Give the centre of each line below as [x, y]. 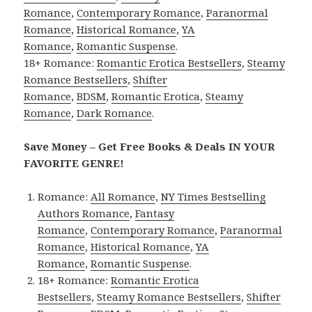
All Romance [123, 196]
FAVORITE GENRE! [74, 163]
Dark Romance [115, 112]
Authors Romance [84, 213]
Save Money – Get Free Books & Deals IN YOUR [150, 146]
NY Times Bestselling [214, 196]
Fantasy [155, 213]
